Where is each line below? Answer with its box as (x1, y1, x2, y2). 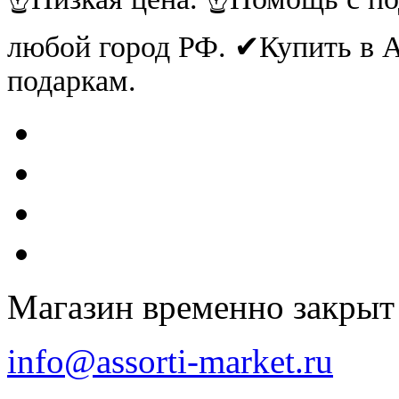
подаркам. (7, 63, 136, 97)
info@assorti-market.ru (7, 341, 333, 380)
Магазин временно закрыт (7, 287, 395, 326)
